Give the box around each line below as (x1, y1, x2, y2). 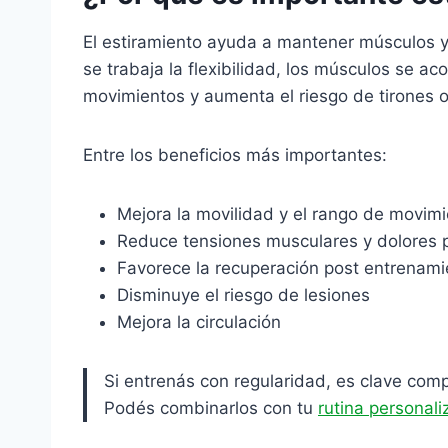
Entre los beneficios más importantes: (83, 145, 387, 165)
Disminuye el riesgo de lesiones (117, 285, 370, 305)
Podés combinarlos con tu (104, 398, 318, 418)
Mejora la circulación (117, 312, 281, 332)
